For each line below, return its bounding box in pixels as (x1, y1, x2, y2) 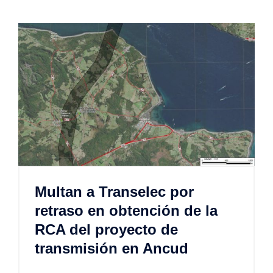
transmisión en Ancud (35, 239, 188, 257)
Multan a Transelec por (35, 183, 194, 200)
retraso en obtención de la (35, 202, 218, 219)
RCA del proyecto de (35, 221, 178, 238)
